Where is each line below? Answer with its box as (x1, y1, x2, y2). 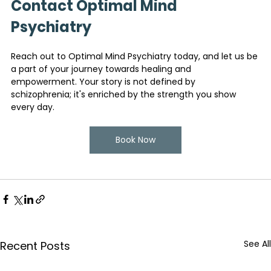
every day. (11, 100, 54, 113)
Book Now (116, 133, 155, 146)
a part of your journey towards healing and (11, 62, 194, 75)
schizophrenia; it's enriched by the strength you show (11, 88, 238, 100)
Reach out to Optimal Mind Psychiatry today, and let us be (11, 50, 260, 62)
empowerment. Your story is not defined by (11, 75, 198, 88)
